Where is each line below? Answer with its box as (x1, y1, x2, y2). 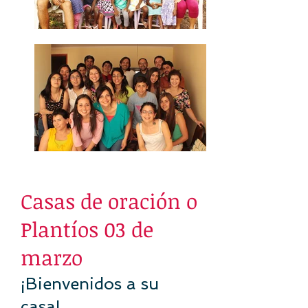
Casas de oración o (21, 187, 197, 215)
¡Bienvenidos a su (21, 274, 159, 294)
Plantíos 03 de (21, 215, 153, 243)
